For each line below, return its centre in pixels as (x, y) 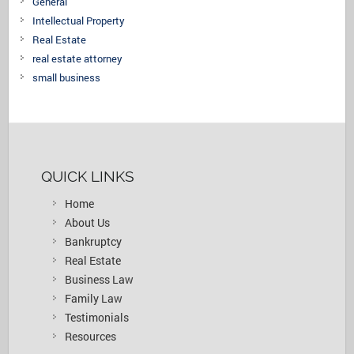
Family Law (93, 298)
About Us (87, 222)
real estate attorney (78, 58)
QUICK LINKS (87, 176)
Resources (90, 336)
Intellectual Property (79, 20)
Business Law (99, 279)
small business (67, 77)
